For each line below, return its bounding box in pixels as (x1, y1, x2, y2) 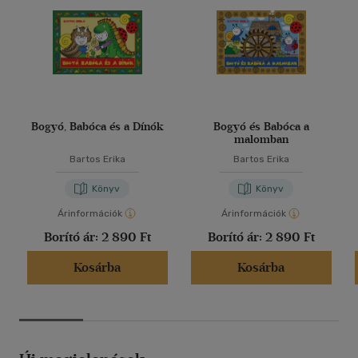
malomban (233, 133, 288, 147)
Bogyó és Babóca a (213, 120, 309, 134)
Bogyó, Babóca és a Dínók (30, 120, 164, 134)
